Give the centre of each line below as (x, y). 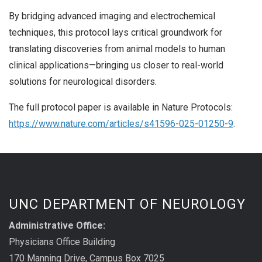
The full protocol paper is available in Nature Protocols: (121, 108)
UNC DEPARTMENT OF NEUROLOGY (127, 204)
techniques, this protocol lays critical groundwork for (116, 33)
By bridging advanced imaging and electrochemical (112, 16)
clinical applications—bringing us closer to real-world (116, 65)
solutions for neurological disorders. (83, 82)
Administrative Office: (57, 225)
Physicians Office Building (62, 242)
